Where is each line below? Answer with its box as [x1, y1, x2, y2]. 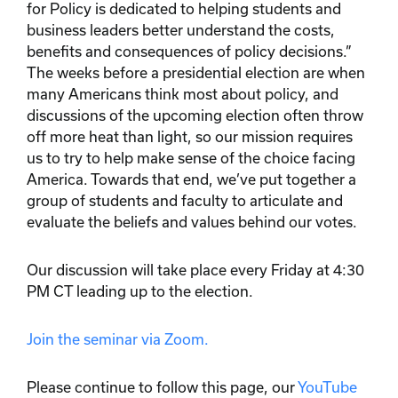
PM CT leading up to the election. [27, 282, 253, 299]
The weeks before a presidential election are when [27, 63, 365, 81]
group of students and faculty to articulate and [27, 191, 343, 209]
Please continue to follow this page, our [27, 378, 298, 395]
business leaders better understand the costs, [27, 20, 335, 38]
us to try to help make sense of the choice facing [27, 148, 355, 166]
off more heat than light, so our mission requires [27, 127, 353, 145]
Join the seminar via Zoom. [27, 330, 209, 347]
